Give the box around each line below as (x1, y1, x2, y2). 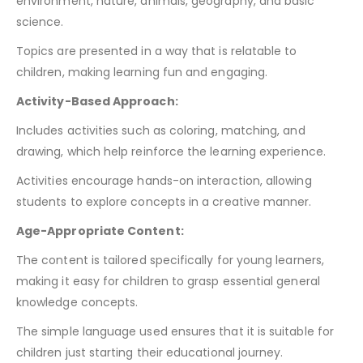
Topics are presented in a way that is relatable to (16, 43, 297, 60)
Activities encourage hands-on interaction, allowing (16, 173, 312, 190)
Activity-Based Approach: (16, 93, 178, 110)
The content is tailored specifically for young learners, (16, 252, 324, 269)
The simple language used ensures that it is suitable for (16, 323, 334, 340)
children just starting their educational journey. (16, 344, 284, 361)
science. (16, 14, 64, 31)
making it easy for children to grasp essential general (16, 273, 320, 290)
